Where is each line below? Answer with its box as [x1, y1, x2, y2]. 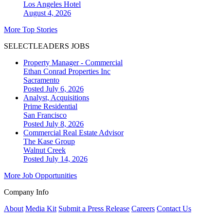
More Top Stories [4, 25, 57, 34]
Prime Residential [23, 102, 77, 110]
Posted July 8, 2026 [23, 119, 84, 128]
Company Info [4, 187, 49, 196]
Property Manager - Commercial [23, 58, 123, 67]
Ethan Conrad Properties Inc [23, 67, 110, 75]
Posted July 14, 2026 [23, 154, 88, 163]
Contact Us [157, 204, 191, 213]
